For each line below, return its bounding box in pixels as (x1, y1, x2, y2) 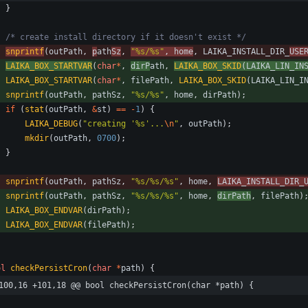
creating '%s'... (87, 119, 164, 129)
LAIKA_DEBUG (25, 119, 78, 129)
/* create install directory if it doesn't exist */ (5, 32, 246, 43)
